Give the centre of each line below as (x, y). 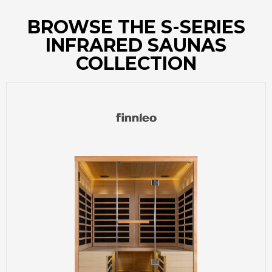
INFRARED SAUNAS (136, 45)
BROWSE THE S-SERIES (136, 27)
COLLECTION (136, 63)
